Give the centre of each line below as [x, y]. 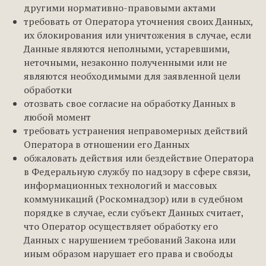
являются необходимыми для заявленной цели [132, 76]
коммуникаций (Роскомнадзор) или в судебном [133, 199]
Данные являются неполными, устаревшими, [127, 49]
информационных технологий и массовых [120, 185]
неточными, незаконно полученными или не [125, 62]
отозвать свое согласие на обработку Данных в [130, 103]
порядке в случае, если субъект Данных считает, [134, 213]
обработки [48, 90]
